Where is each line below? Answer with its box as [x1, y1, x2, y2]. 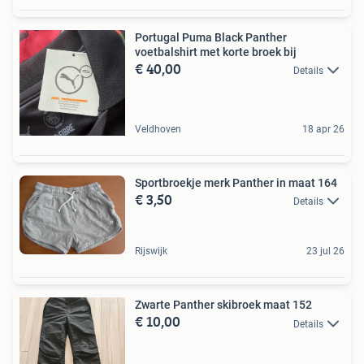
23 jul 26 [306, 245, 344, 258]
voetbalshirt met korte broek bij [135, 45, 297, 58]
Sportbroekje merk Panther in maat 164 [135, 175, 337, 189]
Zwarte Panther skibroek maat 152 [135, 298, 312, 312]
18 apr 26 [302, 123, 344, 135]
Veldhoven [135, 123, 181, 135]
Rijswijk [135, 245, 167, 258]
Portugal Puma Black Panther [135, 30, 287, 44]
